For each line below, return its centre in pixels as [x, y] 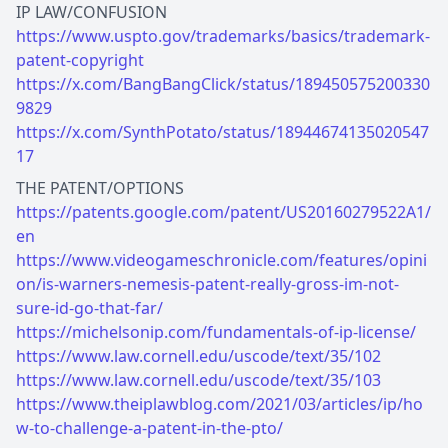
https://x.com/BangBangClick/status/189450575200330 [223, 83]
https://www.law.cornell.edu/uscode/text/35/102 [198, 355]
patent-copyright [80, 59]
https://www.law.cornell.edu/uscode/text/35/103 [198, 379]
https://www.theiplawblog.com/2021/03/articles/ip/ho [219, 403]
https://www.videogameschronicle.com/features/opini [221, 259]
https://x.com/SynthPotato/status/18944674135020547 [222, 131]
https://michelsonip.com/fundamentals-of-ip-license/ [216, 331]
